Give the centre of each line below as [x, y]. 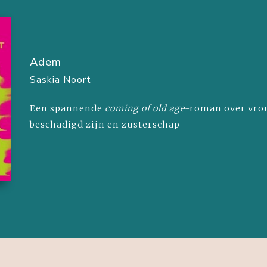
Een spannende [68, 108]
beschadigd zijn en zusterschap [105, 124]
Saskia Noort [61, 80]
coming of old [136, 108]
